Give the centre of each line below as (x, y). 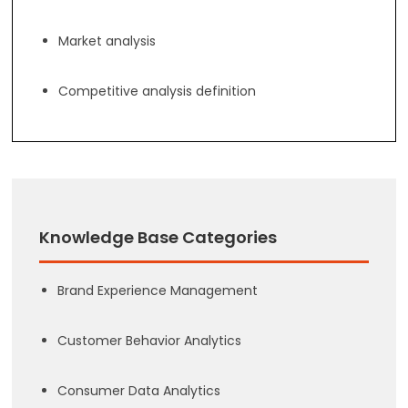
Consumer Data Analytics (139, 391)
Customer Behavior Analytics (150, 341)
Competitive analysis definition (158, 91)
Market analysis (107, 41)
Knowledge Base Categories (158, 237)
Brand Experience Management (158, 291)
